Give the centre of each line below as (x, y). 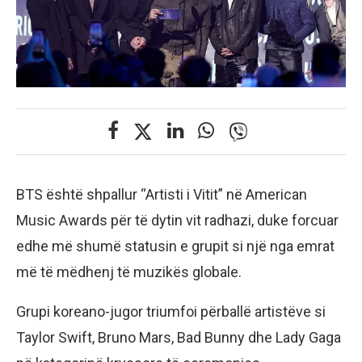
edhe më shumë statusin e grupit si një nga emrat (175, 246)
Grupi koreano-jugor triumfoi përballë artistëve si (171, 311)
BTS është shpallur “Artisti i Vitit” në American (162, 194)
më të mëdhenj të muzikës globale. (129, 271)
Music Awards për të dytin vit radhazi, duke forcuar (177, 220)
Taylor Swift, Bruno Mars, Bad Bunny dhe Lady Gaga (179, 337)
